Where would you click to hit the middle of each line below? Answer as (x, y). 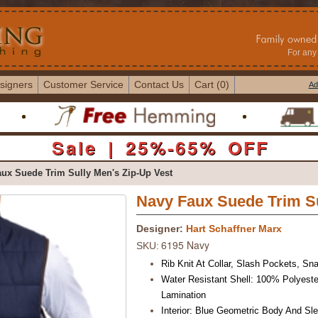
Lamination (184, 295)
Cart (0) (212, 84)
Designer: (160, 229)
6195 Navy (186, 245)
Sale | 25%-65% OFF (160, 148)
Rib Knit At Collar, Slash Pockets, (232, 264)
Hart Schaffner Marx (234, 229)
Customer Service (83, 84)
